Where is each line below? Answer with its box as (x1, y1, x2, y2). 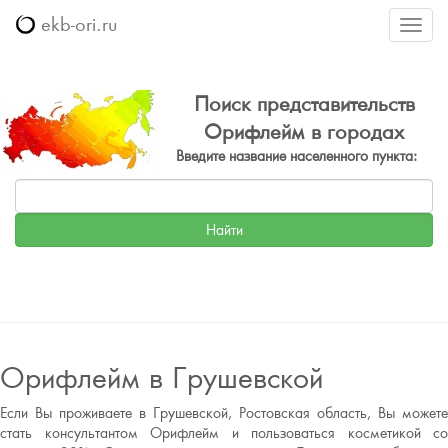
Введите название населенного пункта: (176, 147, 417, 165)
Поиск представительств (193, 91, 415, 116)
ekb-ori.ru (35, 13, 117, 36)
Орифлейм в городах (204, 119, 404, 144)
